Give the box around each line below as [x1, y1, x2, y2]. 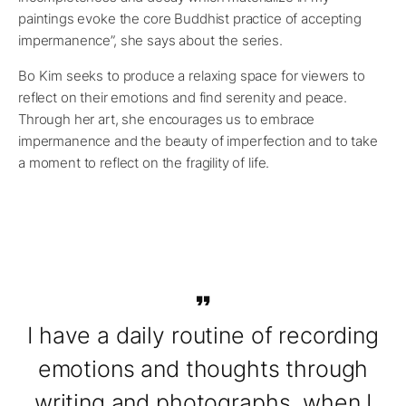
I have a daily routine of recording [27, 322, 379, 350]
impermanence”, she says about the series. [18, 32, 283, 50]
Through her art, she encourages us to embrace [18, 111, 315, 129]
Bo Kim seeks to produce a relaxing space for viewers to [18, 67, 365, 85]
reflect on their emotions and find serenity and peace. [18, 89, 347, 107]
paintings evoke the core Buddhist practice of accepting [18, 10, 362, 28]
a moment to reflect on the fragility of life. [18, 154, 270, 172]
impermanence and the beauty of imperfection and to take [18, 132, 378, 150]
